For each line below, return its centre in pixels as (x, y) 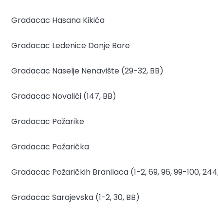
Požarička (71, 146)
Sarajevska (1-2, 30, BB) (96, 197)
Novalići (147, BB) (84, 96)
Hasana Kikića (78, 20)
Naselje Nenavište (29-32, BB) (108, 71)
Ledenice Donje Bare (91, 45)
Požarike (68, 121)
